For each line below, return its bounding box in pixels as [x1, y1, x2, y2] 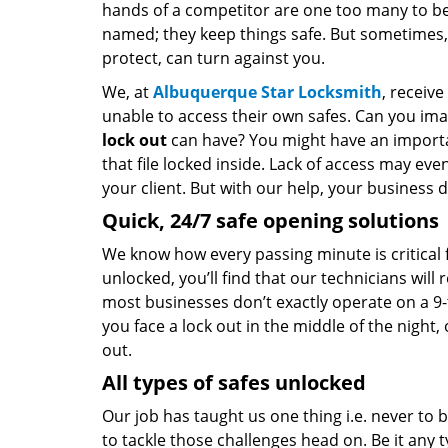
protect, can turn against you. [102, 47, 325, 69]
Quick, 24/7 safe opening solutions [102, 207, 439, 234]
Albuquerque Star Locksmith [153, 81, 382, 103]
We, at [102, 81, 153, 103]
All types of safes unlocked [102, 369, 366, 396]
